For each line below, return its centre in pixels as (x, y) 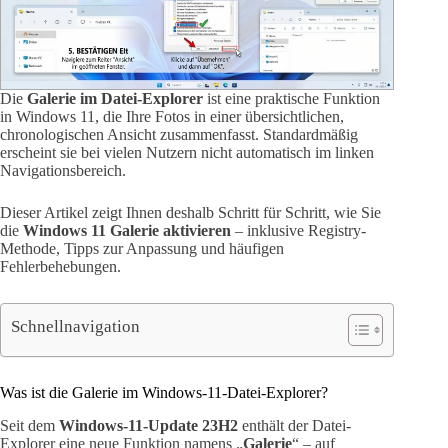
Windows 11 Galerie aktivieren (127, 231)
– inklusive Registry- (298, 231)
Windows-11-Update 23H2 (148, 426)
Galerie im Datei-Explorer (115, 99)
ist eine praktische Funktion (291, 99)
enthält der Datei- (294, 426)
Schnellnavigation (75, 326)
